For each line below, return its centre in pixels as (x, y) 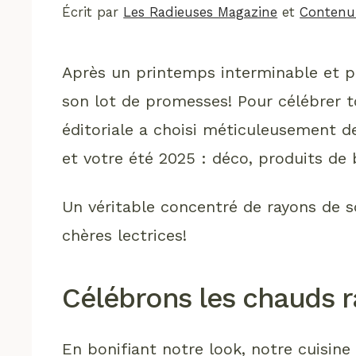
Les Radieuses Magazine (201, 12)
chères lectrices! (125, 235)
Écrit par (93, 12)
